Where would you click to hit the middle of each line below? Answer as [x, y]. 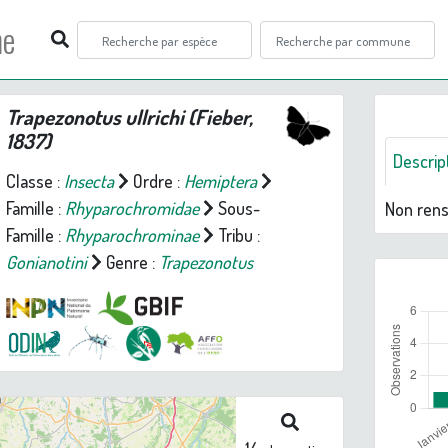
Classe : [34, 181]
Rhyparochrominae [131, 235]
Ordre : [156, 181]
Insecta [88, 181]
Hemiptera [220, 181]
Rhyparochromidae [131, 208]
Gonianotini [46, 262]
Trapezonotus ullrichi [94, 117]
